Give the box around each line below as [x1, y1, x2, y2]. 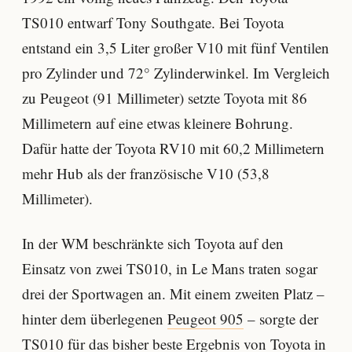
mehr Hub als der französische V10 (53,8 [22, 163, 269, 183]
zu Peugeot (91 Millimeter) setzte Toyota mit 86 [22, 87, 307, 108]
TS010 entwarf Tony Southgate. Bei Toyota [22, 12, 284, 32]
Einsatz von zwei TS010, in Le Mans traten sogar [22, 258, 317, 279]
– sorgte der [244, 309, 318, 329]
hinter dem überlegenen [22, 309, 167, 329]
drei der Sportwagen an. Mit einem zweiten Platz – [22, 284, 324, 304]
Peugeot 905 [167, 309, 244, 329]
